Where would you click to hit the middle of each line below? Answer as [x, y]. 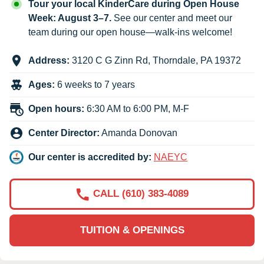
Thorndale [174, 61]
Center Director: [64, 133]
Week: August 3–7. [70, 18]
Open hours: [56, 109]
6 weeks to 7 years [95, 85]
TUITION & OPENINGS [132, 230]
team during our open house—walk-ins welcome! [130, 32]
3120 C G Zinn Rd [110, 61]
